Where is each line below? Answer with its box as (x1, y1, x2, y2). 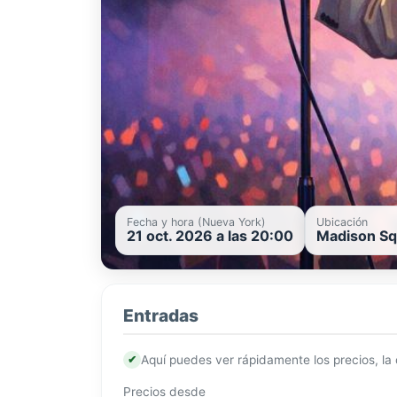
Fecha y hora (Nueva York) (127, 215, 266, 230)
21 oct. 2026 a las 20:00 (127, 227, 293, 245)
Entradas (123, 305, 198, 327)
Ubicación (316, 215, 368, 230)
